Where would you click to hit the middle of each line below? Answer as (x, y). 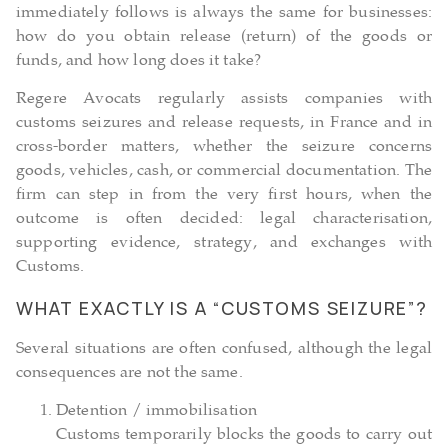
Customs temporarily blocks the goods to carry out (244, 436)
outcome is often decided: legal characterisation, (224, 220)
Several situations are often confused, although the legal (224, 349)
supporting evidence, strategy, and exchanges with (224, 244)
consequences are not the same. (129, 373)
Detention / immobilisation (157, 412)
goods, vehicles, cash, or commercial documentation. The (224, 172)
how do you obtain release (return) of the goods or (224, 37)
